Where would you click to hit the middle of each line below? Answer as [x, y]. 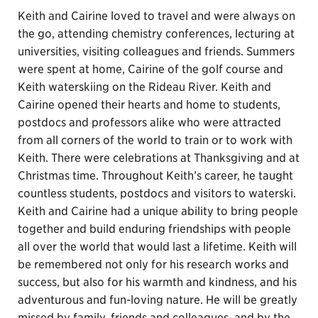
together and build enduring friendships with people [154, 229]
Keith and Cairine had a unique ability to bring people [158, 211]
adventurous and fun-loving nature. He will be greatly [158, 300]
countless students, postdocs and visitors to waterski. [157, 193]
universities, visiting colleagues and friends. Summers [156, 51]
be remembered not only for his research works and [153, 264]
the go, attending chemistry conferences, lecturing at [156, 34]
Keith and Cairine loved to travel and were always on [157, 16]
